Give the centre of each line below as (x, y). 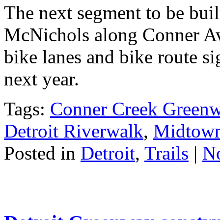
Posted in (42, 153)
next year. (41, 79)
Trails (166, 153)
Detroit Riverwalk (74, 131)
